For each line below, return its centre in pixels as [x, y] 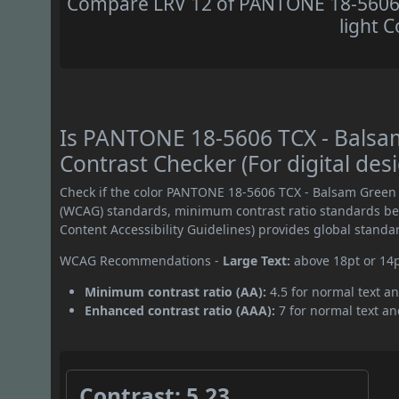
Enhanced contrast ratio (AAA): [180, 311]
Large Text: [257, 261]
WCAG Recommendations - [142, 261]
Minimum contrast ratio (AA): [176, 292]
